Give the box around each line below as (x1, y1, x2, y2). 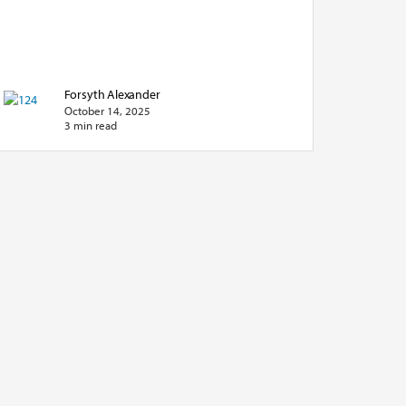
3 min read (63, 118, 117, 132)
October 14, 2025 (63, 103, 150, 118)
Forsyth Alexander (63, 85, 160, 102)
